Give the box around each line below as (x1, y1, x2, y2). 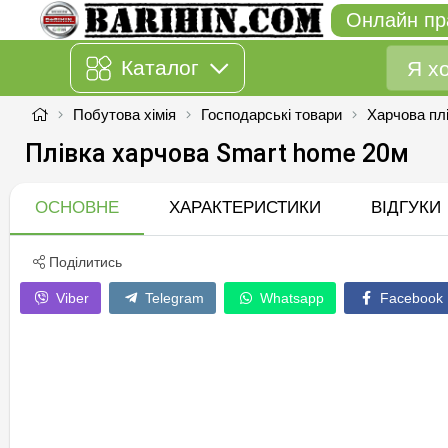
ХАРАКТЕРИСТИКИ (169, 197, 321, 217)
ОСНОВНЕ (35, 197, 119, 217)
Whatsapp (256, 289, 324, 306)
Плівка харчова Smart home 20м (25, 138, 409, 168)
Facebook (376, 289, 443, 306)
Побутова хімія (73, 106, 176, 123)
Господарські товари (201, 106, 342, 123)
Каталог (120, 56, 199, 79)
